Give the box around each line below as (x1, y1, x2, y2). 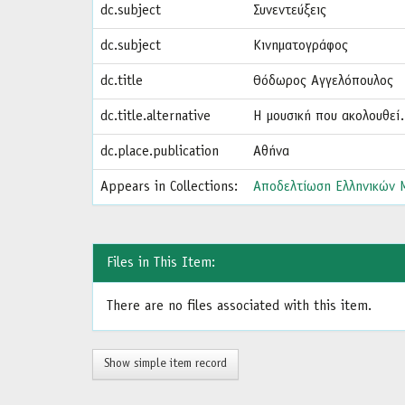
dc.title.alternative (100, 109, 211, 124)
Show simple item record (104, 357, 227, 371)
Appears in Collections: (100, 180, 238, 194)
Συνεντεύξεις (253, 4, 326, 18)
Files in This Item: (107, 256, 215, 270)
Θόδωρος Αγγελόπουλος (253, 74, 393, 89)
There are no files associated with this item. (107, 299, 372, 314)
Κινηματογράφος (253, 39, 348, 53)
